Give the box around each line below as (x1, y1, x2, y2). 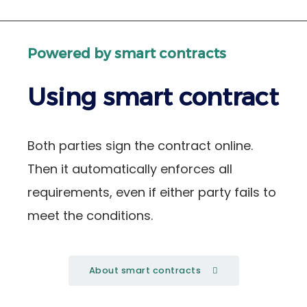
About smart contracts (88, 264, 201, 276)
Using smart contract (27, 82, 279, 112)
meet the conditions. (27, 207, 153, 224)
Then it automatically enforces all (27, 160, 232, 177)
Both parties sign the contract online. (27, 137, 253, 154)
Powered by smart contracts (27, 45, 226, 62)
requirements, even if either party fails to (27, 184, 276, 201)
